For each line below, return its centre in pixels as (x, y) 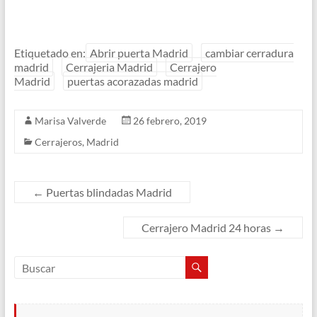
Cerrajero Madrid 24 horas (208, 228)
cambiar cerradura (249, 53)
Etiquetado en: (50, 53)
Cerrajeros (58, 142)
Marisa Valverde (70, 121)
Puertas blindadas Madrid (108, 192)
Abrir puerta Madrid (139, 53)
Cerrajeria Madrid (109, 67)
